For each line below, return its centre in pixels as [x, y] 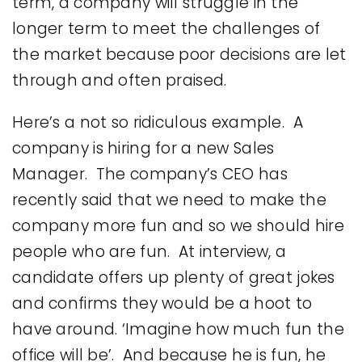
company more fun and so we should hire [178, 225]
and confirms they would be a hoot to [162, 303]
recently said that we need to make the [169, 200]
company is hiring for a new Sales [143, 148]
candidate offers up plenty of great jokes [174, 277]
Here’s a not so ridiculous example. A [158, 122]
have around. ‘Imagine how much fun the [178, 329]
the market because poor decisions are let [179, 54]
